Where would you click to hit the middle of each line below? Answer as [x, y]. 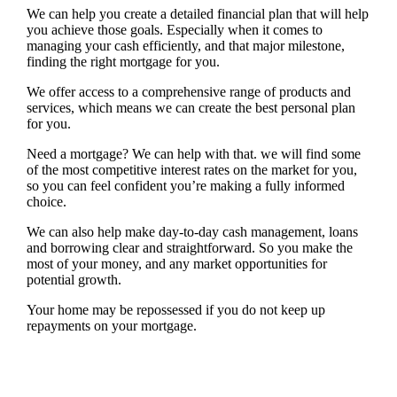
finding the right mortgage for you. [123, 61]
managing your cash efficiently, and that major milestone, [185, 45]
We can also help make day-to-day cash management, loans [192, 231]
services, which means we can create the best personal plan [191, 107]
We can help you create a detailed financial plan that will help [197, 13]
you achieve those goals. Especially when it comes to [174, 29]
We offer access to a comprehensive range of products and [188, 91]
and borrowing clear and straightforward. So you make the [189, 247]
